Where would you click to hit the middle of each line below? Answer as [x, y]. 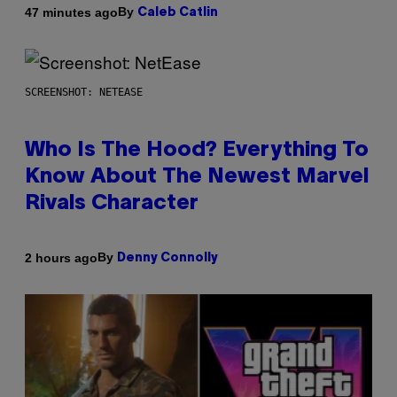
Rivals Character [112, 204]
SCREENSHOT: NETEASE [84, 93]
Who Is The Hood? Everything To [197, 151]
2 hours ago [61, 257]
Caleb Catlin [178, 13]
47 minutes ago [71, 12]
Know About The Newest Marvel [197, 178]
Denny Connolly [167, 259]
